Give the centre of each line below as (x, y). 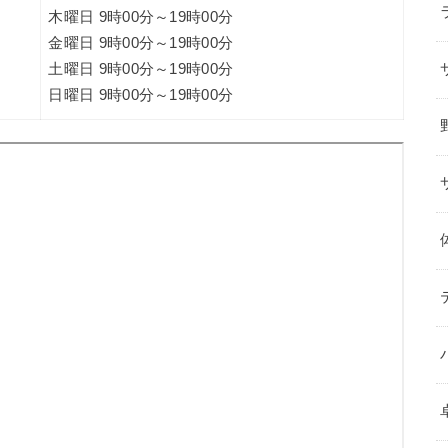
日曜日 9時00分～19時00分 (141, 94)
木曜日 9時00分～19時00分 (141, 16)
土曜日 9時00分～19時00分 (141, 68)
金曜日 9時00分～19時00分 (141, 42)
